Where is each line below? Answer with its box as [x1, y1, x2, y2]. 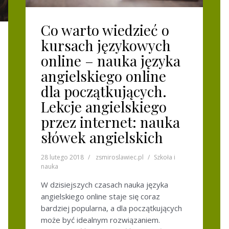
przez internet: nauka [41, 112, 180, 131]
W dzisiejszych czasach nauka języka [41, 179, 168, 190]
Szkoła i [154, 152, 175, 162]
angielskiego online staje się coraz [41, 191, 160, 201]
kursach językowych [41, 35, 171, 55]
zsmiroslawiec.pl [96, 152, 144, 162]
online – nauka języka [41, 51, 180, 70]
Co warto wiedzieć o [41, 20, 169, 39]
